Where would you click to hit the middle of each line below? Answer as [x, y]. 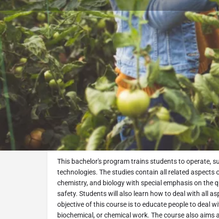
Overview [72, 147]
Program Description [102, 110]
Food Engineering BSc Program [118, 132]
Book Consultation [165, 68]
